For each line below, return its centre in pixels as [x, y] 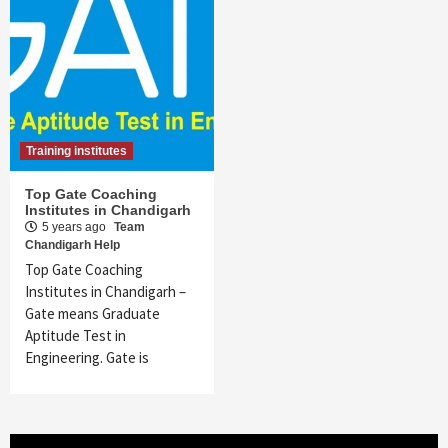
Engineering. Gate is [87, 358]
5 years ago [75, 227]
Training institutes [76, 151]
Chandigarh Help [72, 245]
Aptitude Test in [75, 336]
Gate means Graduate [92, 314]
